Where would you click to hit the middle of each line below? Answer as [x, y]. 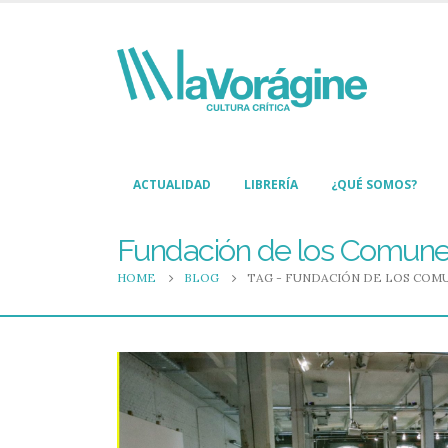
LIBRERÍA [271, 185]
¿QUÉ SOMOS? [374, 185]
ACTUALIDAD [172, 185]
